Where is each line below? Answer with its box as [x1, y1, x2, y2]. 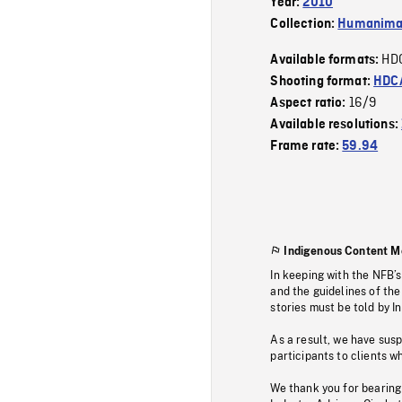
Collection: [270, 16, 338, 31]
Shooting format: [270, 74, 374, 89]
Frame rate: [270, 138, 343, 153]
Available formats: [270, 52, 382, 67]
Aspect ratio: [270, 95, 349, 110]
